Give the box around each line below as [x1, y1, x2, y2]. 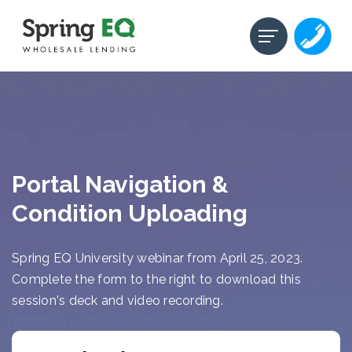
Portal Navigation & [12, 170, 229, 199]
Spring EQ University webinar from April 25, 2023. [12, 251, 303, 266]
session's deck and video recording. [12, 293, 223, 309]
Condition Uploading [12, 200, 247, 228]
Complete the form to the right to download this [12, 272, 301, 288]
